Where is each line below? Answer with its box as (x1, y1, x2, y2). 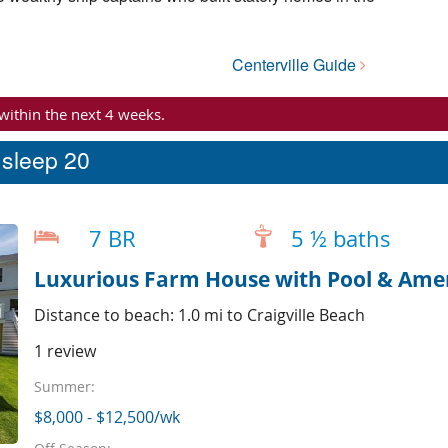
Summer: (33, 377, 95, 397)
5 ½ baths (290, 223, 391, 254)
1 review (33, 339, 96, 362)
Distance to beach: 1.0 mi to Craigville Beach (33, 303, 365, 326)
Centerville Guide (232, 52, 360, 76)
